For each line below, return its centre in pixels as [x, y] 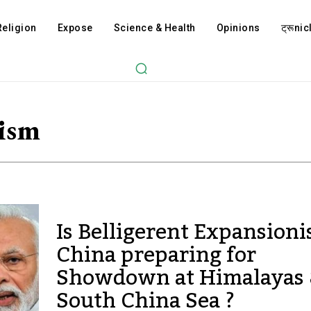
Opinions [238, 28]
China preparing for [156, 255]
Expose [75, 28]
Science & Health [154, 28]
